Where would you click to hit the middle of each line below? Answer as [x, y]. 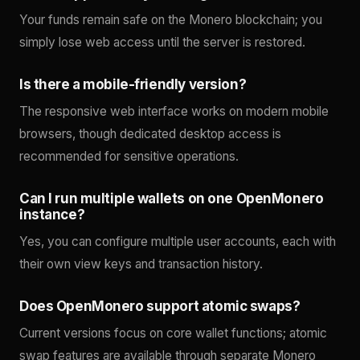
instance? [52, 215]
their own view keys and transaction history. [141, 264]
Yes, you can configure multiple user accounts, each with [178, 242]
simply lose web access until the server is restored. [162, 43]
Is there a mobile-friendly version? [133, 85]
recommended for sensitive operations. [129, 157]
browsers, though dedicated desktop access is [150, 134]
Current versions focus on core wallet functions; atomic [173, 333]
